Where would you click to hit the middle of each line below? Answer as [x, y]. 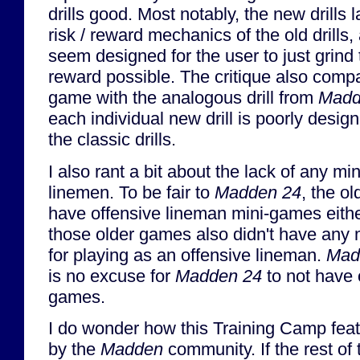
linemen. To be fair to [131, 192]
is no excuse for [112, 276]
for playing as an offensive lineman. [187, 255]
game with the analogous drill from [183, 98]
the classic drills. [112, 140]
